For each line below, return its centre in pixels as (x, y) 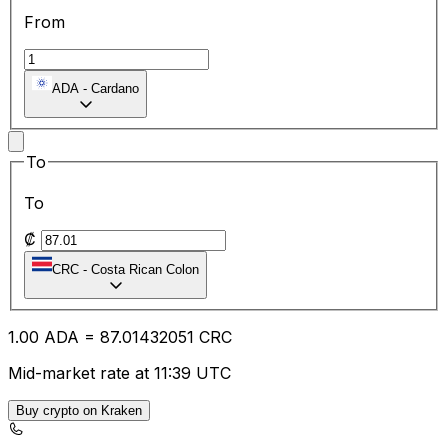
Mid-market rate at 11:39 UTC (119, 373)
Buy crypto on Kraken (79, 411)
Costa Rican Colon (145, 270)
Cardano (115, 88)
